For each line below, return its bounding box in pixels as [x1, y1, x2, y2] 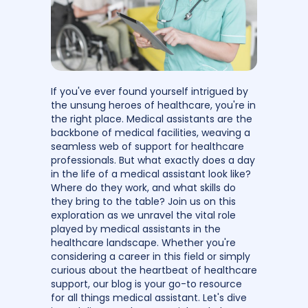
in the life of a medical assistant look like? [51, 166, 251, 181]
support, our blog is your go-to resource [51, 276, 242, 291]
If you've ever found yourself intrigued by [51, 84, 248, 98]
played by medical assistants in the [51, 221, 221, 236]
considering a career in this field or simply [51, 249, 250, 263]
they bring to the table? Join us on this [51, 194, 236, 208]
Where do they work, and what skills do [51, 180, 236, 195]
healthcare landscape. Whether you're [51, 235, 236, 250]
